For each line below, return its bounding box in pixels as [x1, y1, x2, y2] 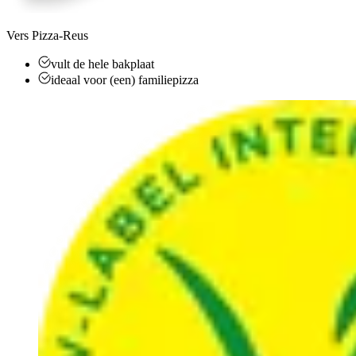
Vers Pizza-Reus [6, 28, 88, 42]
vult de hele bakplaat [51, 56, 154, 71]
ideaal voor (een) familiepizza [51, 72, 199, 87]
